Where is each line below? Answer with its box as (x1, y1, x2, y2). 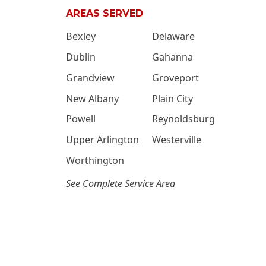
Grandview (66, 71, 115, 84)
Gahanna (152, 50, 193, 64)
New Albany (66, 91, 119, 105)
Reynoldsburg (152, 112, 215, 126)
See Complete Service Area (66, 176, 175, 190)
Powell (66, 112, 96, 126)
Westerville (152, 133, 201, 147)
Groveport (152, 71, 199, 84)
